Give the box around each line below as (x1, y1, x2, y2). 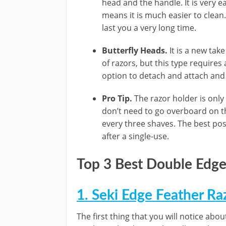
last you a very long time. (102, 22, 197, 33)
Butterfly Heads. (102, 45, 168, 56)
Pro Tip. (102, 93, 133, 104)
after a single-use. (102, 131, 169, 142)
